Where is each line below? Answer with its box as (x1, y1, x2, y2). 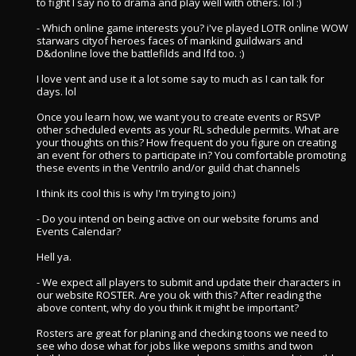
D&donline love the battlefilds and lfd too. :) (37, 46, 244, 60)
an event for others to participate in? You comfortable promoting (37, 148, 346, 162)
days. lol (37, 84, 76, 99)
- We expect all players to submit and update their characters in (37, 275, 341, 289)
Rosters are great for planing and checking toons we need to (37, 326, 328, 340)
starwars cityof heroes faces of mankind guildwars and (37, 33, 303, 48)
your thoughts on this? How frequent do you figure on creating (37, 135, 336, 149)
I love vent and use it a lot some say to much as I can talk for (37, 72, 324, 86)
